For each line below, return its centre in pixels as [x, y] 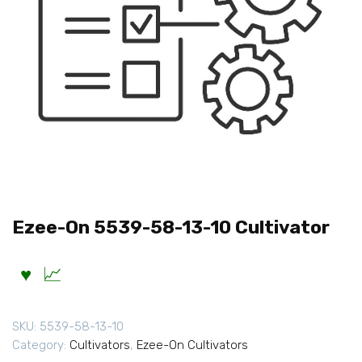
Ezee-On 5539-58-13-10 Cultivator [171, 227]
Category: [41, 345]
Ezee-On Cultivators [192, 345]
